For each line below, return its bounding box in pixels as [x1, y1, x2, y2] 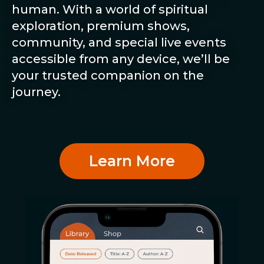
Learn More [89, 151, 175, 170]
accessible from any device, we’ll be [12, 52, 230, 67]
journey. [12, 85, 61, 100]
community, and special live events [12, 35, 226, 50]
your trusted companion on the [12, 68, 204, 83]
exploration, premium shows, [12, 19, 190, 34]
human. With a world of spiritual [12, 2, 208, 17]
